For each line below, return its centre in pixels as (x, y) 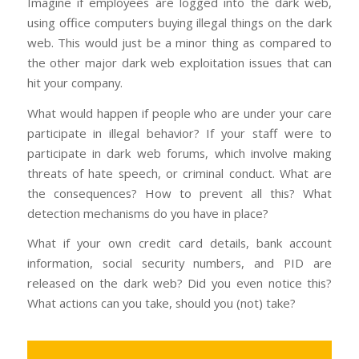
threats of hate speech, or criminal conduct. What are (179, 173)
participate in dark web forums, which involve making (179, 153)
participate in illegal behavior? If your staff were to (179, 133)
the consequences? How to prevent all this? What (179, 193)
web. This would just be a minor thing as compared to (179, 42)
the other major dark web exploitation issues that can (179, 62)
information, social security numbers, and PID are (179, 263)
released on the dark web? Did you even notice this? (179, 283)
